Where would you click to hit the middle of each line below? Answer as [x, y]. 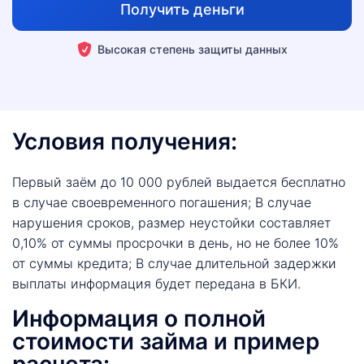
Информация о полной [139, 318]
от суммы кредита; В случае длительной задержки [174, 263]
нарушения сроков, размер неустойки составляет [171, 222]
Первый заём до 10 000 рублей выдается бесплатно [179, 182]
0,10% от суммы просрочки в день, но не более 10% [175, 243]
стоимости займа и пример [166, 341]
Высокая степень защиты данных [193, 49]
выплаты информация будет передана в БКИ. [156, 283]
